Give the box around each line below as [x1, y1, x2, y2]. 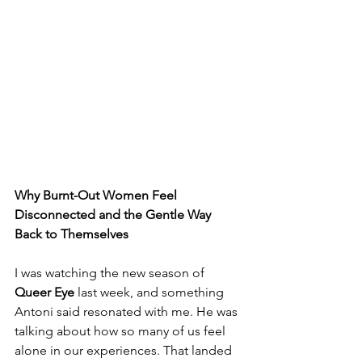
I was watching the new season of [15, 265, 208, 280]
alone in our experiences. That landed [15, 343, 235, 358]
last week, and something [74, 284, 227, 300]
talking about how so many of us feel [15, 323, 229, 339]
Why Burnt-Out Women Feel [15, 187, 180, 203]
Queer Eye [15, 284, 74, 300]
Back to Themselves [15, 226, 128, 242]
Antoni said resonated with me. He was [15, 304, 241, 319]
